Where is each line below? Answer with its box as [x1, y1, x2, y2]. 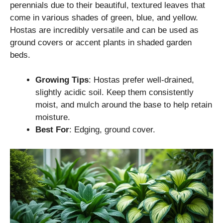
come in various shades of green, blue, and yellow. [10, 12, 198, 22]
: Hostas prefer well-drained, [89, 75, 194, 85]
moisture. [35, 112, 70, 122]
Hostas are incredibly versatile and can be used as [10, 25, 199, 35]
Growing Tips [35, 75, 89, 85]
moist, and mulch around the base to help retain [35, 100, 212, 110]
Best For [35, 125, 69, 135]
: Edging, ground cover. [69, 125, 155, 135]
